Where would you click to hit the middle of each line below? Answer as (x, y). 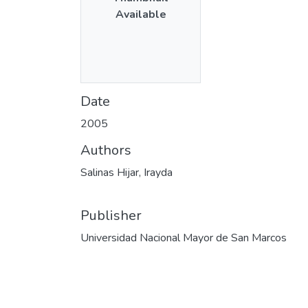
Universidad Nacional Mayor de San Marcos (184, 238)
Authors (106, 150)
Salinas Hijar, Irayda (126, 172)
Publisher (111, 215)
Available (141, 14)
